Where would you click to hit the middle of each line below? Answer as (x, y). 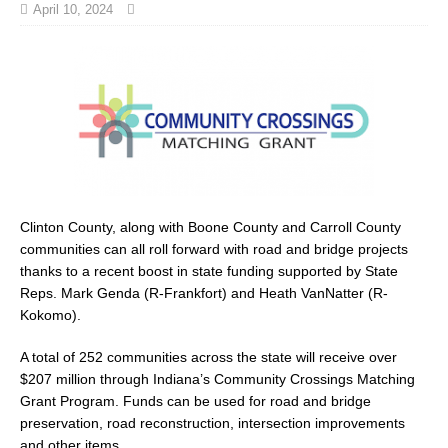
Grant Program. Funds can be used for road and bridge (195, 400)
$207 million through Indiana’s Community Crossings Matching (217, 378)
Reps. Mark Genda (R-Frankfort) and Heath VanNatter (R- (204, 292)
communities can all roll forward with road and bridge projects (214, 248)
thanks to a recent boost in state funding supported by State (209, 270)
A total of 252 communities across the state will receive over (208, 356)
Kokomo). (50, 314)
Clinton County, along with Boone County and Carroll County (210, 226)
